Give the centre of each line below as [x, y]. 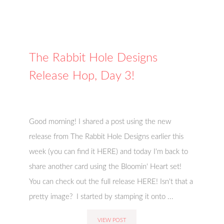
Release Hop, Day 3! [82, 76]
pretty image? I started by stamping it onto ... [101, 197]
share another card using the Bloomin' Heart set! [106, 167]
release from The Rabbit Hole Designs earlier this [106, 137]
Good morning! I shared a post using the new [100, 122]
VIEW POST [112, 220]
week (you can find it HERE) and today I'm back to [109, 152]
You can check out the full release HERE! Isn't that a [111, 182]
